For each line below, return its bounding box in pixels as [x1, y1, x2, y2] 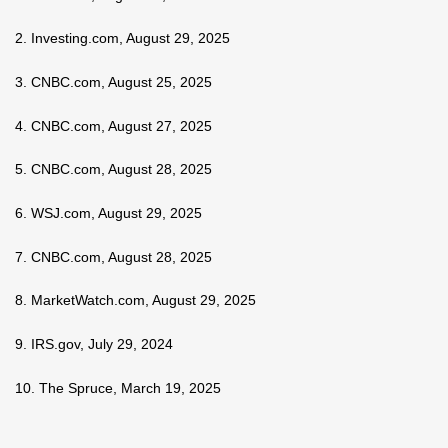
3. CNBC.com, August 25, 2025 [15, 74, 212, 91]
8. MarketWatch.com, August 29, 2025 [15, 292, 256, 309]
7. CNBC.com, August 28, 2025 [15, 248, 212, 265]
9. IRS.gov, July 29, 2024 [15, 336, 173, 353]
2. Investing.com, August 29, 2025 [15, 30, 230, 47]
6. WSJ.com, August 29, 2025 [15, 205, 202, 222]
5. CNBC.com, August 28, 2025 [15, 161, 212, 178]
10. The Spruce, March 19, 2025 [15, 379, 221, 396]
